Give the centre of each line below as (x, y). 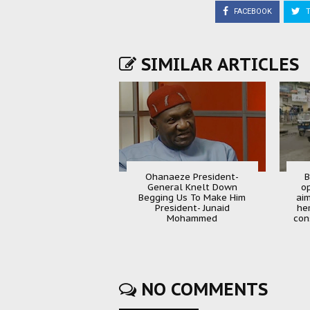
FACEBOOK (252, 11)
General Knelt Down (192, 187)
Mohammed (192, 218)
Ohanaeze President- (192, 176)
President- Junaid (192, 208)
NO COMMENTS (202, 289)
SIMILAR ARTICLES (218, 64)
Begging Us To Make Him (192, 197)
